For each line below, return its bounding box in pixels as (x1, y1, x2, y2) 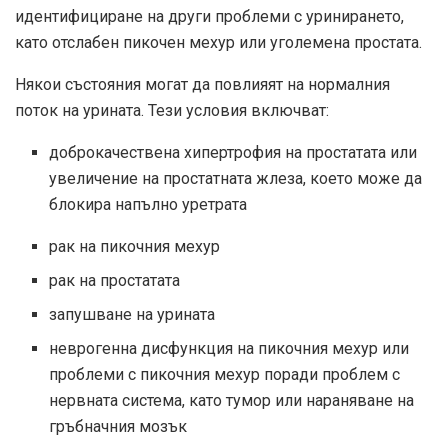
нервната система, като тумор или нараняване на (49, 391, 415, 411)
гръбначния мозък (49, 417, 188, 437)
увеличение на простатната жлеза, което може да (49, 169, 423, 189)
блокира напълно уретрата (49, 195, 248, 215)
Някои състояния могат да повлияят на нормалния (15, 75, 390, 95)
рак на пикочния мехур (49, 237, 221, 257)
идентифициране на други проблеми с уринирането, (15, 7, 404, 27)
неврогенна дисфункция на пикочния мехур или (49, 339, 410, 359)
